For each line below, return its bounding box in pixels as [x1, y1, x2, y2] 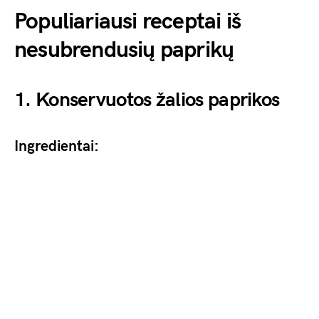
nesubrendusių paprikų [14, 36, 234, 65]
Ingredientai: [14, 137, 99, 156]
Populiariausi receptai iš [14, 8, 241, 36]
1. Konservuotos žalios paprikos [14, 88, 280, 113]
